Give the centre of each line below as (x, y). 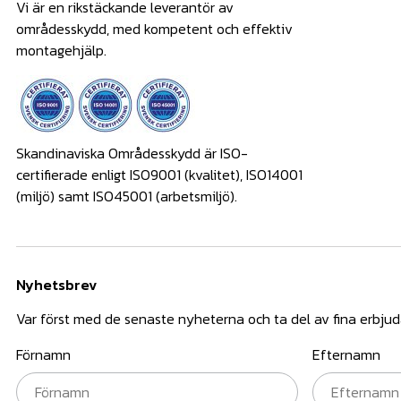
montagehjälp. (61, 51)
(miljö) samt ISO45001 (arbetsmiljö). (127, 196)
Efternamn (346, 355)
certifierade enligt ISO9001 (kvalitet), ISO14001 (159, 175)
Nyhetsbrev (56, 285)
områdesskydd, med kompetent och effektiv (154, 29)
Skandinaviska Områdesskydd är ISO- (132, 154)
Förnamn (43, 355)
